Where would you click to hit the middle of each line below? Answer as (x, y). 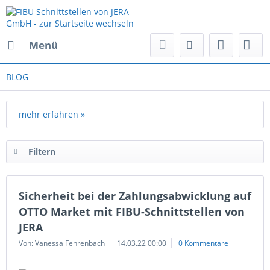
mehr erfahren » (52, 114)
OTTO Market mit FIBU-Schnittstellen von (132, 212)
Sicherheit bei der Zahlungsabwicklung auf (135, 196)
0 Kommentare (203, 243)
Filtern (42, 152)
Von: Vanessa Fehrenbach (62, 243)
